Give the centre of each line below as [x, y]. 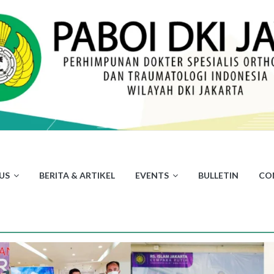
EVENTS [152, 175]
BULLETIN [218, 175]
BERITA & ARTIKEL [77, 175]
